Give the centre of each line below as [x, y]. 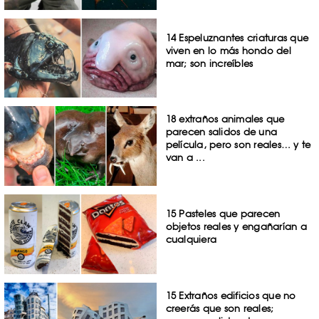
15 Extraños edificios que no [231, 295]
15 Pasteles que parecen [223, 214]
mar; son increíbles [209, 63]
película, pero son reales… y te [238, 145]
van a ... [185, 158]
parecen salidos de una [221, 132]
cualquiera [191, 240]
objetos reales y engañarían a [236, 227]
